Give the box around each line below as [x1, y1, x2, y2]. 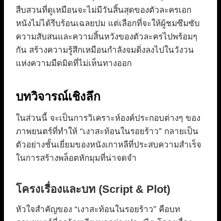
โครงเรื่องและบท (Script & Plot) [16, 183, 170, 196]
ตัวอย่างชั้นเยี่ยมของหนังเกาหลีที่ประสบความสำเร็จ [16, 140, 201, 150]
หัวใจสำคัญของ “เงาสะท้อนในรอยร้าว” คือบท [16, 205, 180, 215]
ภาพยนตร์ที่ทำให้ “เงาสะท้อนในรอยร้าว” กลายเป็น [16, 127, 198, 137]
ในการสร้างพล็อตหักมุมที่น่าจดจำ [16, 153, 137, 163]
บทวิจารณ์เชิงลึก [16, 90, 101, 104]
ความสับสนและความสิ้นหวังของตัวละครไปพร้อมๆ [16, 32, 197, 42]
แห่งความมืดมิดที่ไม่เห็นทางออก [16, 59, 132, 69]
